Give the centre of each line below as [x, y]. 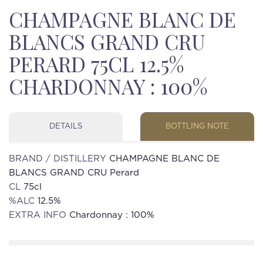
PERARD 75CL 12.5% [96, 64]
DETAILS [66, 127]
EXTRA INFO [39, 215]
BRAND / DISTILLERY [59, 159]
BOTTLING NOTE [197, 127]
